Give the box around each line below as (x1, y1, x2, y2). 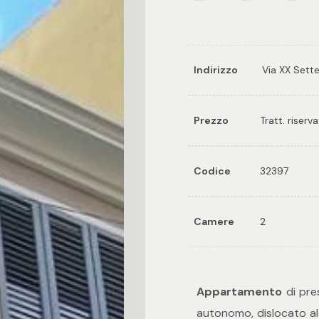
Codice (194, 164, 231, 178)
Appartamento (197, 284, 282, 300)
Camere (194, 215, 234, 229)
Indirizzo (194, 63, 238, 77)
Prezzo (194, 114, 229, 127)
